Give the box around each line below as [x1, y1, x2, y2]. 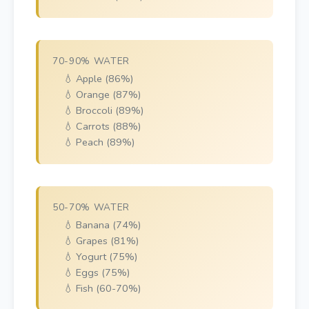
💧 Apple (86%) [63, 72, 133, 86]
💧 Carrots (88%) [63, 119, 141, 133]
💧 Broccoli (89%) [63, 103, 143, 117]
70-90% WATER [52, 54, 130, 68]
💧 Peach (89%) [63, 135, 134, 149]
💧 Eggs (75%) [63, 266, 130, 279]
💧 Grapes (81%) [63, 234, 139, 248]
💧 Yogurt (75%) [63, 250, 137, 263]
